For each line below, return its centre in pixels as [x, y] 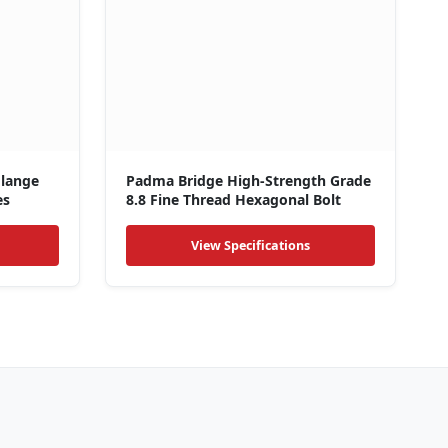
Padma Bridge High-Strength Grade [248, 181]
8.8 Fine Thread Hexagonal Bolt [233, 200]
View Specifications [250, 246]
